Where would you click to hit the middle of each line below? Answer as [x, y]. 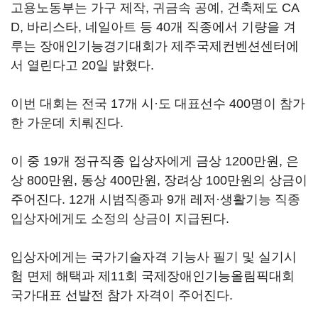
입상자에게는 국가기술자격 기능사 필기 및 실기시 [154, 257]
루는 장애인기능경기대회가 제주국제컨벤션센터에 [155, 46]
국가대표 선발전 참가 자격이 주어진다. [122, 295]
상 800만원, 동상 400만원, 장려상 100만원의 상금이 [159, 180]
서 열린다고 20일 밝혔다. [82, 65]
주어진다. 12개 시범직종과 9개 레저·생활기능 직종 [155, 199]
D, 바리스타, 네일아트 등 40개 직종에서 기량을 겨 [153, 27]
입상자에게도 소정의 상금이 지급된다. [120, 219]
